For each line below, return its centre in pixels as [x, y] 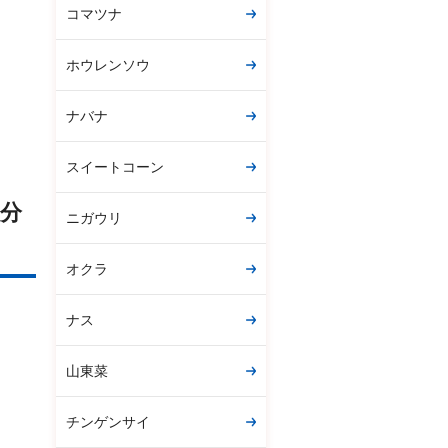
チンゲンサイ [108, 422]
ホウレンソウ [108, 65]
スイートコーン [115, 167]
